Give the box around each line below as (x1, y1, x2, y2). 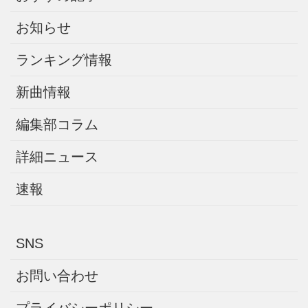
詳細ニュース (16, 149, 98, 165)
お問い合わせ (16, 268, 98, 284)
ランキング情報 (16, 52, 112, 68)
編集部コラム (16, 117, 98, 133)
